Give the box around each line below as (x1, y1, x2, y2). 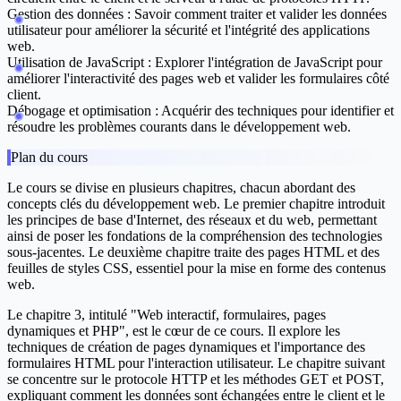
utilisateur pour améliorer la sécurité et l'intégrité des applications (7, 22, 370, 38)
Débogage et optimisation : (7, 103, 158, 119)
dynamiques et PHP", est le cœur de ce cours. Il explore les (7, 323, 340, 339)
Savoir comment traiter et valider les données (131, 6, 387, 22)
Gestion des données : (7, 6, 131, 22)
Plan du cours (11, 149, 88, 166)
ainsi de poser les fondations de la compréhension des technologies (7, 228, 382, 244)
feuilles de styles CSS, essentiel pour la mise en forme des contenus (7, 260, 386, 277)
